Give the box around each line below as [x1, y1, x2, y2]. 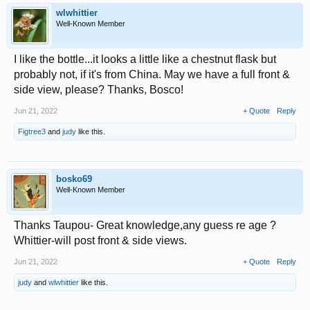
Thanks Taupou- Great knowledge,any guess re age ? [14, 219, 276, 231]
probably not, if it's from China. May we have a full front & [14, 68, 290, 80]
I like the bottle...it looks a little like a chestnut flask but [14, 53, 276, 65]
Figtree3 [18, 127, 46, 136]
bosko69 [56, 173, 92, 184]
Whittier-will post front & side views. [14, 234, 187, 246]
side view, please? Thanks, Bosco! [14, 83, 183, 95]
